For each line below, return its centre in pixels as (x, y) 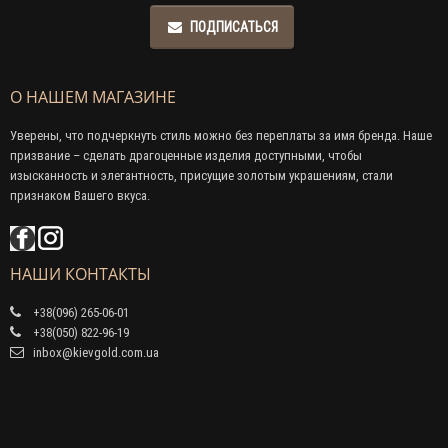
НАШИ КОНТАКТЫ (80, 273)
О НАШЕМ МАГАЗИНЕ (93, 96)
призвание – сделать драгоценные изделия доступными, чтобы (186, 155)
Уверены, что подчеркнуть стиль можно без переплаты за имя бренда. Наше (221, 135)
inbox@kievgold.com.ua (94, 352)
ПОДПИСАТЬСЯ (233, 26)
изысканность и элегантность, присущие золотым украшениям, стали (201, 175)
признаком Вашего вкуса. (80, 195)
